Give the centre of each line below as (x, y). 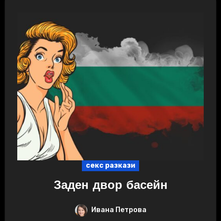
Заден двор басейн (110, 186)
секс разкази (110, 165)
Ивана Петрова (119, 210)
